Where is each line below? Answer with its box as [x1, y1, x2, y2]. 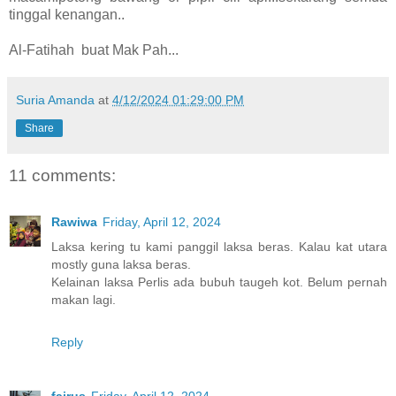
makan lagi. [51, 292, 116, 307]
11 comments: [9, 166, 116, 186]
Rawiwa [51, 214, 97, 229]
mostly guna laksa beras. [51, 256, 191, 271]
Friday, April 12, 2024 [103, 214, 221, 229]
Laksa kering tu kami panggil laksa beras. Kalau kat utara [51, 239, 387, 254]
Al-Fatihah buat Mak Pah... [9, 42, 179, 58]
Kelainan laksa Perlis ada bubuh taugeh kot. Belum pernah [51, 274, 387, 289]
